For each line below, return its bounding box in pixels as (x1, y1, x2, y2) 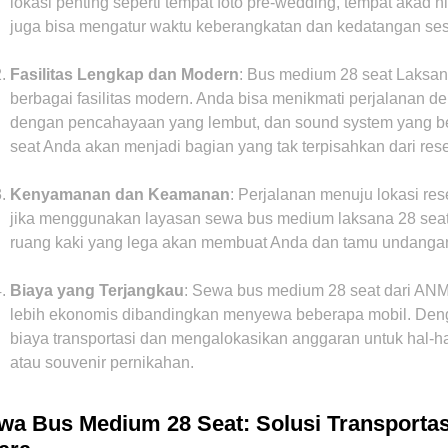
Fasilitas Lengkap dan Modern (10, 65, 239, 83)
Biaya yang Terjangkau (10, 281, 184, 299)
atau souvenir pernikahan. (10, 353, 194, 371)
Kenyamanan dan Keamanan (10, 185, 230, 203)
